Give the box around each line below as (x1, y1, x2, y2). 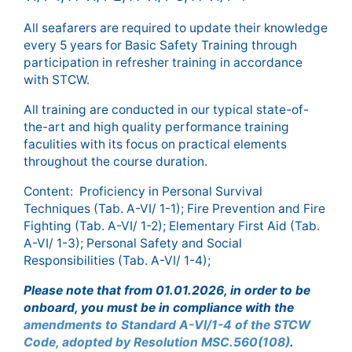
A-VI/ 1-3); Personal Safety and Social (24, 236, 242, 251)
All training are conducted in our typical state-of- (24, 102, 309, 117)
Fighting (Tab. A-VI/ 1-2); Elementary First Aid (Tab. (24, 218, 320, 233)
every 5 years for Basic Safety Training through (24, 38, 297, 53)
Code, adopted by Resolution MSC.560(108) (24, 335, 290, 350)
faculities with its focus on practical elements (24, 137, 287, 152)
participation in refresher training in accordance (24, 55, 302, 70)
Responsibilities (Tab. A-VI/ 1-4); (24, 253, 211, 268)
